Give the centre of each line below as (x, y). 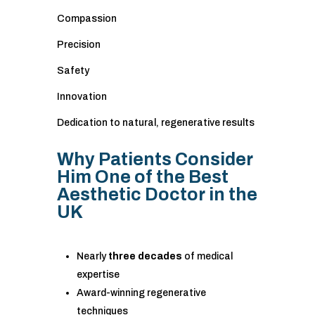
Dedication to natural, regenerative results (155, 123)
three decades (145, 257)
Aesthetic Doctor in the (157, 195)
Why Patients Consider (155, 160)
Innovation (82, 97)
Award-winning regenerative (141, 293)
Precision (78, 45)
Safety (73, 71)
